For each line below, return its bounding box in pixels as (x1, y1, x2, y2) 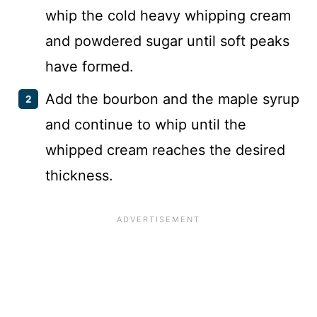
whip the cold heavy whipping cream (45, 7, 291, 25)
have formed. (45, 58, 134, 76)
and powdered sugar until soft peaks (45, 33, 289, 50)
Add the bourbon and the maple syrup (45, 91, 299, 108)
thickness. (45, 167, 113, 185)
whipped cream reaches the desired (45, 142, 285, 159)
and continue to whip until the (45, 116, 246, 134)
